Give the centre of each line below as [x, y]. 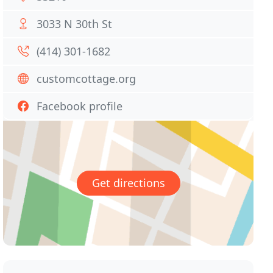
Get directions [128, 183]
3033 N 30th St [75, 24]
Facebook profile [80, 106]
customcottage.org [87, 79]
